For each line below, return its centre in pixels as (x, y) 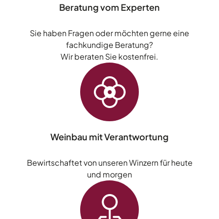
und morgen (109, 175)
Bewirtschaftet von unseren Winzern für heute (109, 163)
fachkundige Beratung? (109, 45)
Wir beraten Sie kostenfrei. (109, 57)
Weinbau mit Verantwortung (109, 137)
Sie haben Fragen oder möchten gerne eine (109, 33)
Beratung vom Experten (109, 7)
